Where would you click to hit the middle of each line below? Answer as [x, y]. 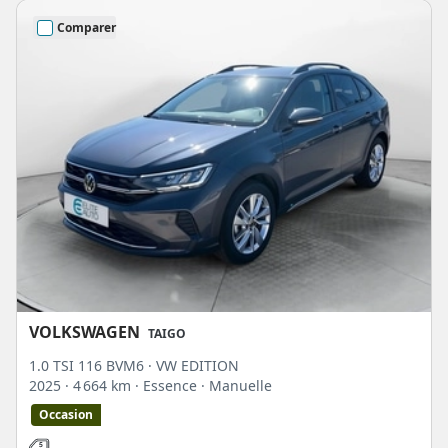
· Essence [168, 386]
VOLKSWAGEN [84, 332]
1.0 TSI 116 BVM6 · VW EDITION [134, 366]
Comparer [86, 27]
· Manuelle [236, 386]
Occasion [66, 415]
